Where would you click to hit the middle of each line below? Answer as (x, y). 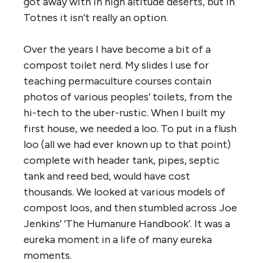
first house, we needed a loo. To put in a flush (130, 129)
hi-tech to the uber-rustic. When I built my (124, 113)
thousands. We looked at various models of (124, 192)
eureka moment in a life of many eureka (118, 240)
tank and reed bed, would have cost (107, 176)
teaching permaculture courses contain (117, 81)
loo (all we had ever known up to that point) (127, 145)
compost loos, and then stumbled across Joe (130, 208)
